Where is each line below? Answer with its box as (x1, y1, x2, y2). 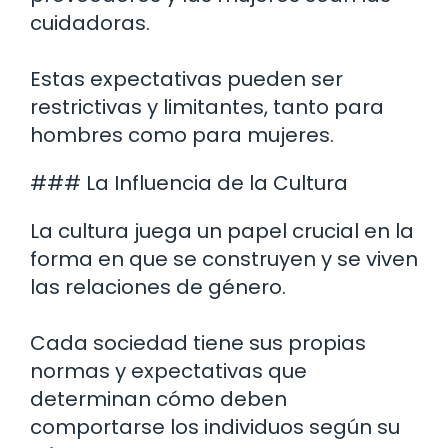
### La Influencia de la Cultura (30, 169, 348, 198)
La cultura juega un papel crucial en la (30, 217, 414, 246)
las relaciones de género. (30, 273, 286, 302)
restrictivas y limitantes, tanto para (30, 93, 384, 122)
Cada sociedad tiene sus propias (30, 329, 366, 358)
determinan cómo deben (30, 385, 287, 414)
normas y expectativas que (30, 357, 307, 386)
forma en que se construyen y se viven (30, 245, 418, 274)
